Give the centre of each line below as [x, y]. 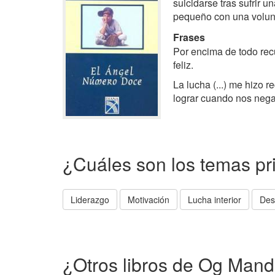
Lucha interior [215, 199]
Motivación [149, 199]
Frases [189, 37]
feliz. [183, 65]
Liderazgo [90, 199]
